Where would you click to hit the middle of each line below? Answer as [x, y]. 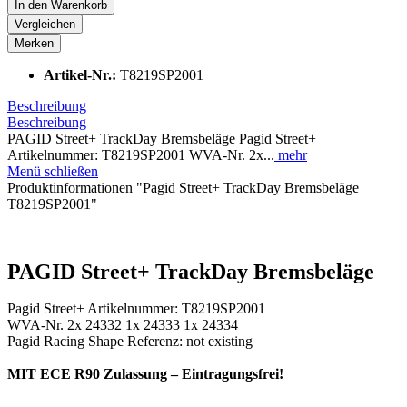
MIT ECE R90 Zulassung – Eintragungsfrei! [145, 373]
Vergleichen [45, 24]
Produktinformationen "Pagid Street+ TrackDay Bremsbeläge [183, 187]
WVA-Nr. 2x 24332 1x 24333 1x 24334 [123, 324]
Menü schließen [53, 171]
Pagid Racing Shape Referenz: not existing [130, 341]
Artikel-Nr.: [82, 74]
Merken [34, 43]
